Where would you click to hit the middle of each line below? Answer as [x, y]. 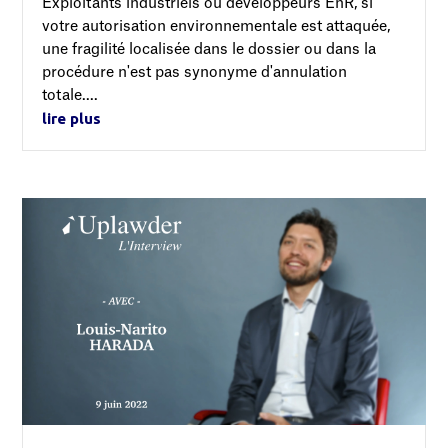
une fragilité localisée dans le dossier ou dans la [209, 50]
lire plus [72, 119]
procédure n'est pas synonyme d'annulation [195, 73]
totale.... [70, 96]
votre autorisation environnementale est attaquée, [216, 27]
